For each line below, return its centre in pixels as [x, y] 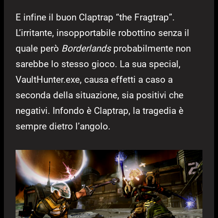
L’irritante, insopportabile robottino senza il [102, 33]
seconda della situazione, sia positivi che [100, 95]
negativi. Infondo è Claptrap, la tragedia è [100, 110]
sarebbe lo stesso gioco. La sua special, [98, 64]
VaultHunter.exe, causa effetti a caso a [94, 79]
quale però [38, 48]
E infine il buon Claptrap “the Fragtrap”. [95, 17]
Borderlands [86, 48]
